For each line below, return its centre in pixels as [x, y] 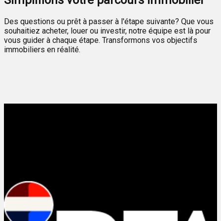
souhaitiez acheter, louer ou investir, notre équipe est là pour [107, 31]
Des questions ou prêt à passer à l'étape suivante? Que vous [109, 22]
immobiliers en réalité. [42, 50]
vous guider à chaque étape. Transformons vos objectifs [101, 40]
